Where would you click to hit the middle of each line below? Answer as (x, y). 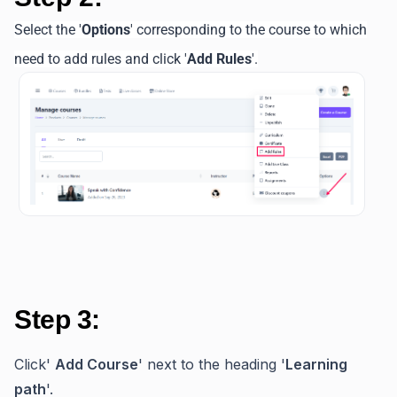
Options (106, 29)
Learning (316, 365)
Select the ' (48, 29)
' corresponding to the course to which (249, 29)
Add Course (97, 365)
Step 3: (57, 320)
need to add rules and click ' (101, 58)
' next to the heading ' (212, 365)
